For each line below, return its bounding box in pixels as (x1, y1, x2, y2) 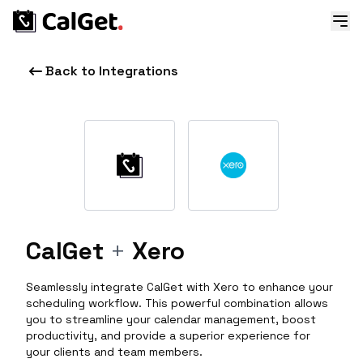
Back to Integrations (45, 62, 178, 79)
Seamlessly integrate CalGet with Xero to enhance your (26, 280, 333, 294)
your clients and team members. (26, 344, 203, 359)
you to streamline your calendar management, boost (26, 312, 316, 327)
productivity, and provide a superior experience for (26, 328, 310, 343)
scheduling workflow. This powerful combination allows (26, 296, 328, 310)
